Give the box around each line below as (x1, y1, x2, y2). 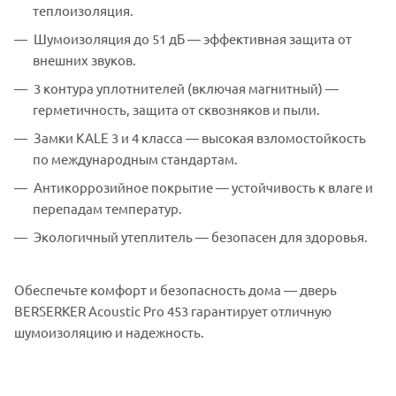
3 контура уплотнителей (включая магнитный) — (34, 79, 339, 96)
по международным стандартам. (33, 149, 238, 167)
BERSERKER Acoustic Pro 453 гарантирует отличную (14, 301, 331, 319)
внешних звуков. (33, 50, 136, 68)
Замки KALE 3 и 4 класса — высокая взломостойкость (34, 128, 366, 146)
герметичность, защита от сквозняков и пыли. (33, 100, 320, 118)
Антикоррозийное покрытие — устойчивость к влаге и (34, 178, 373, 195)
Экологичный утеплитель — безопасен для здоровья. (34, 227, 368, 245)
